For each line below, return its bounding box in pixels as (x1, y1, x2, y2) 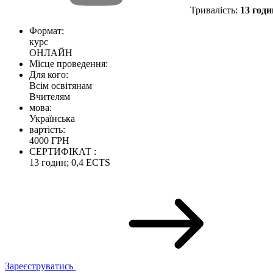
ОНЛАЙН (29, 47, 73, 58)
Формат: (29, 25, 64, 36)
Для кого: (29, 69, 68, 80)
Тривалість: (190, 4, 240, 15)
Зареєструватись (5, 260, 76, 271)
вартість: (29, 124, 65, 135)
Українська (29, 113, 75, 124)
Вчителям (29, 91, 70, 102)
